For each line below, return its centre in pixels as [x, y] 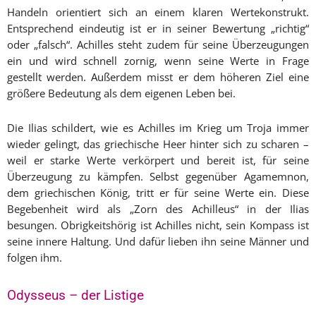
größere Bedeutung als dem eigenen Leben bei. [121, 93]
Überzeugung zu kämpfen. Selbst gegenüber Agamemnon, [158, 177]
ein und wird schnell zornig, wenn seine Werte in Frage [158, 61]
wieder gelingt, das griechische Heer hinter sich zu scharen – [158, 144]
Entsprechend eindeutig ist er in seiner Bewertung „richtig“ [158, 29]
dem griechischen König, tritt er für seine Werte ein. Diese [158, 193]
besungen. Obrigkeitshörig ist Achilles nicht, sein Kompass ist [158, 225]
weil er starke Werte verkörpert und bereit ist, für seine [158, 160]
